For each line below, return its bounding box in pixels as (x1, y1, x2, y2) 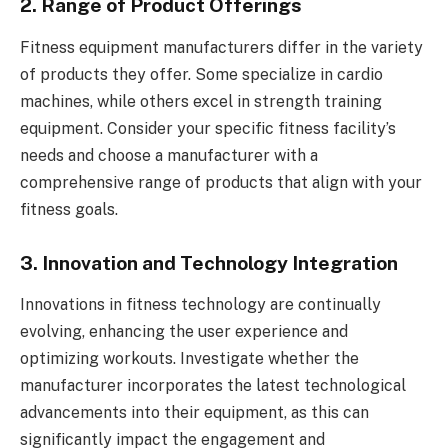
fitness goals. (20, 199, 118, 219)
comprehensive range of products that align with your (20, 172, 422, 192)
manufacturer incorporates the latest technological (20, 376, 406, 396)
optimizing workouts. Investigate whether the (20, 349, 359, 369)
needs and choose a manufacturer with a (20, 145, 318, 165)
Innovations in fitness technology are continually (20, 295, 381, 315)
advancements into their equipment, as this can (20, 403, 369, 423)
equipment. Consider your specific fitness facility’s (20, 118, 396, 138)
